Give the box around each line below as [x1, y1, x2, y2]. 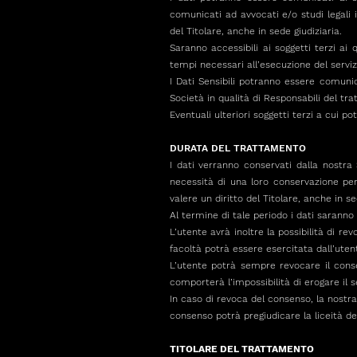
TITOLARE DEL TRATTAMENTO [170, 343, 314, 355]
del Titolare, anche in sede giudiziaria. [170, 25, 342, 37]
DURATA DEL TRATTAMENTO [170, 143, 306, 154]
